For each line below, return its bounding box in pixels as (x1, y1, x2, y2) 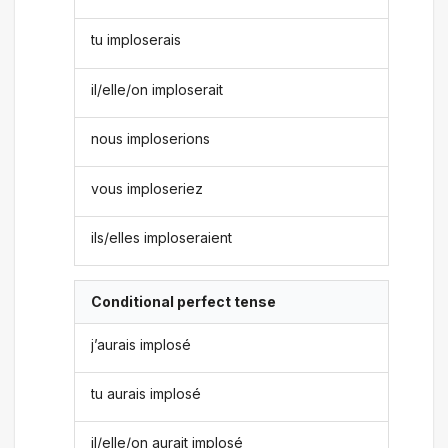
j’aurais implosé (91, 335, 192, 353)
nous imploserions (91, 130, 211, 148)
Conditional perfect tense (91, 293, 277, 311)
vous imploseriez (91, 179, 204, 197)
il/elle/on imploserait (91, 80, 224, 98)
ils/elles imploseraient (91, 228, 233, 246)
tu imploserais (91, 31, 182, 49)
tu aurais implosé (91, 385, 202, 403)
